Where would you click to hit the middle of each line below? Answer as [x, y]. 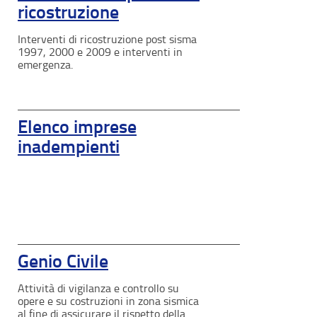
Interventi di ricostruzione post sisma [107, 39]
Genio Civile [63, 261]
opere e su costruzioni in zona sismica [108, 301]
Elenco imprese [77, 127]
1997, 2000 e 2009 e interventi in [100, 52]
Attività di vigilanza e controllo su [98, 288]
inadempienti [69, 146]
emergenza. [45, 64]
